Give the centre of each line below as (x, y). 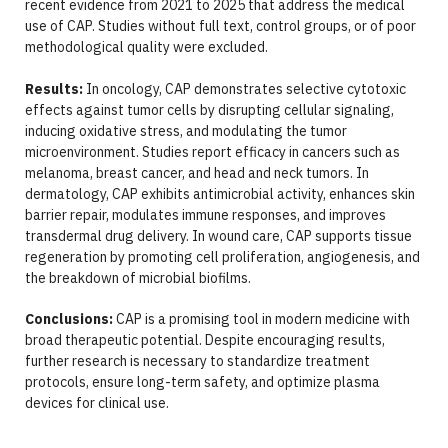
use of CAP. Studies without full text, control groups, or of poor (220, 26)
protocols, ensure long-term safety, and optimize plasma (202, 381)
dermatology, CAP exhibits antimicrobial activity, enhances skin (219, 193)
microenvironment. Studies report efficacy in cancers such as (212, 151)
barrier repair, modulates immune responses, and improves (205, 214)
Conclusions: (68, 318)
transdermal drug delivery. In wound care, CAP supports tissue (218, 235)
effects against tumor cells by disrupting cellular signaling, (209, 109)
